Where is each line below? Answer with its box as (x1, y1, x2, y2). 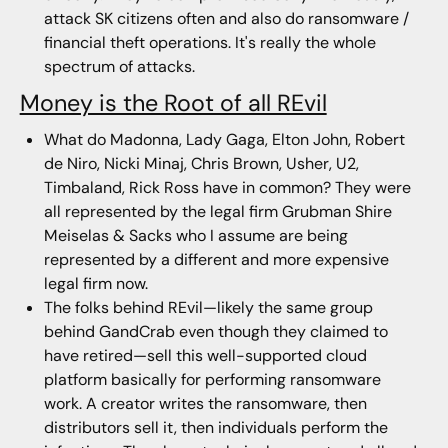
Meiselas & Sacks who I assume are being (43, 224, 348, 246)
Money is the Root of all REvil (19, 88, 327, 119)
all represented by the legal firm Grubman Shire (43, 200, 392, 222)
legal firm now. (43, 272, 148, 294)
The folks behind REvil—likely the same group (43, 296, 373, 318)
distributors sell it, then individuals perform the (43, 416, 388, 438)
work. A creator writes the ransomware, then (43, 392, 367, 414)
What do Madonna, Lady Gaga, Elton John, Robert (43, 128, 405, 150)
